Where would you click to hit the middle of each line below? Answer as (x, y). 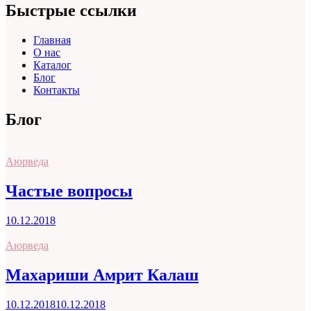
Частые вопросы (69, 191)
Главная (52, 40)
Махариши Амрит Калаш (102, 275)
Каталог (52, 65)
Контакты (57, 90)
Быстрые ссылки (71, 11)
